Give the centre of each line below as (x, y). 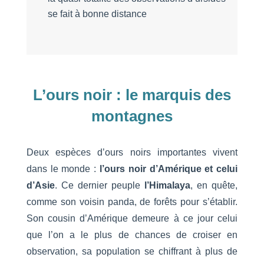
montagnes (132, 116)
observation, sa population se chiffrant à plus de (132, 252)
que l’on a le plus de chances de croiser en (132, 235)
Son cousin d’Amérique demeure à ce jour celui (132, 219)
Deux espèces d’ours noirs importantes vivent (132, 153)
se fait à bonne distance (97, 14)
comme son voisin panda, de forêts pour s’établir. (132, 202)
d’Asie (40, 186)
